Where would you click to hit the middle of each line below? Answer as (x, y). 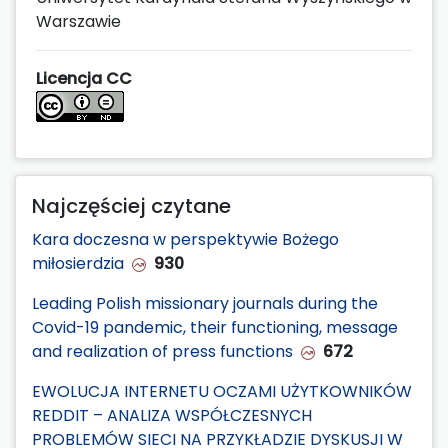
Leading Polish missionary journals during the (205, 303)
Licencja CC (84, 78)
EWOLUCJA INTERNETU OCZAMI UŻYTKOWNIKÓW (222, 391)
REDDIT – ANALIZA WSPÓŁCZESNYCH (172, 415)
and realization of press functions (162, 351)
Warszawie (78, 21)
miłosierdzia (78, 263)
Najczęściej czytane (131, 205)
